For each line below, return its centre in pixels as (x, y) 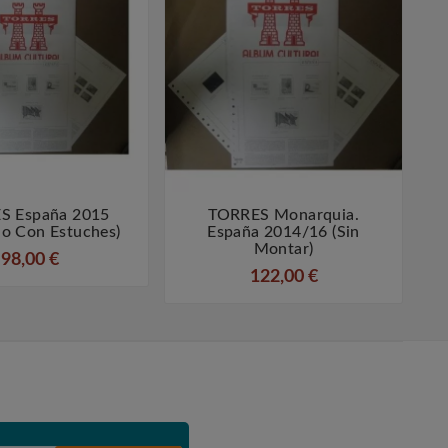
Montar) (283, 249)
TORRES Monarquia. (283, 215)
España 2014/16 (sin (283, 232)
